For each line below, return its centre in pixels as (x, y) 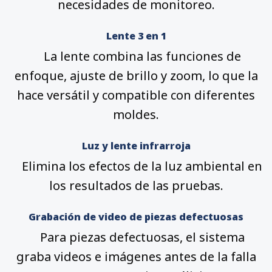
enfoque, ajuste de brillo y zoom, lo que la (136, 76)
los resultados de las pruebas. (136, 186)
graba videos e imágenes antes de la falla (136, 257)
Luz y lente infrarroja (136, 146)
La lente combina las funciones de (136, 56)
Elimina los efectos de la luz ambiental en (136, 166)
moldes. (136, 115)
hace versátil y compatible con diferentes (136, 95)
